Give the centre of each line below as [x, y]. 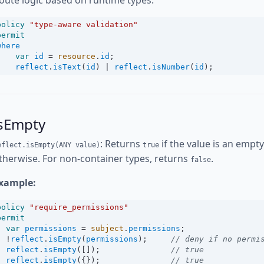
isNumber [171, 67]
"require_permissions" [79, 207]
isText [67, 67]
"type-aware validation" [84, 24]
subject [107, 228]
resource [77, 56]
